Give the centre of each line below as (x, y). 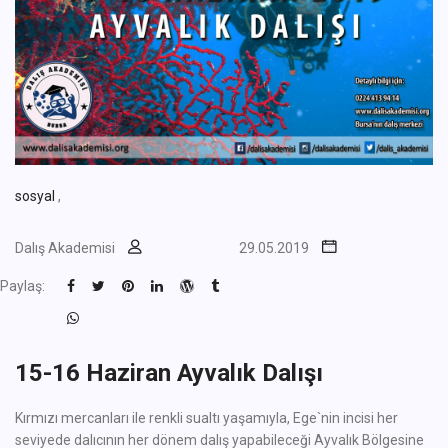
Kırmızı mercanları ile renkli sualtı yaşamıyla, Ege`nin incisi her (206, 418)
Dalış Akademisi (65, 248)
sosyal (36, 196)
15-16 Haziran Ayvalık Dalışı (169, 373)
